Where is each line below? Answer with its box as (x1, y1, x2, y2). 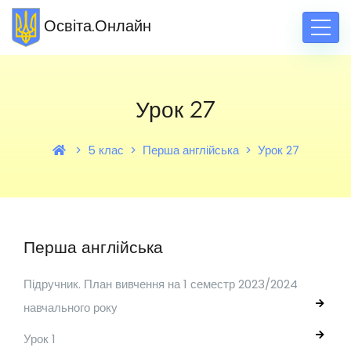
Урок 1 (24, 331, 56, 347)
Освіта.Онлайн (43, 15, 151, 38)
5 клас (87, 142, 124, 158)
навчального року (24, 299, 118, 316)
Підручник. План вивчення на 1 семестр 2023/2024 (24, 276, 298, 292)
